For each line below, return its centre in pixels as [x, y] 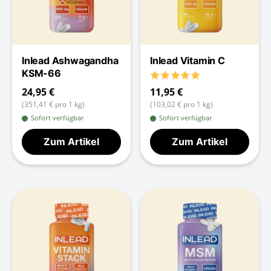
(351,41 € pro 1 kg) [53, 104]
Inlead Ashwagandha [70, 60]
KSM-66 [41, 73]
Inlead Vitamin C [188, 60]
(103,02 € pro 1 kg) [181, 104]
